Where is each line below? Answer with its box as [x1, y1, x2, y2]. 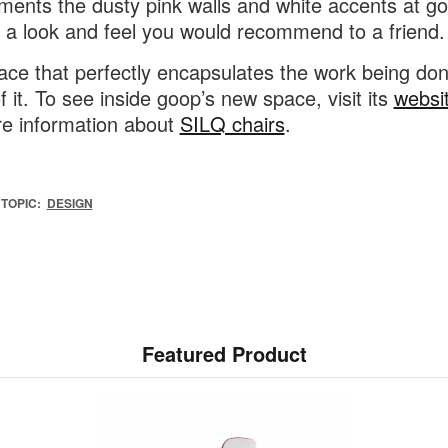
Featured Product [141, 339, 307, 369]
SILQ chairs [179, 109, 285, 139]
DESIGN [46, 194, 93, 213]
